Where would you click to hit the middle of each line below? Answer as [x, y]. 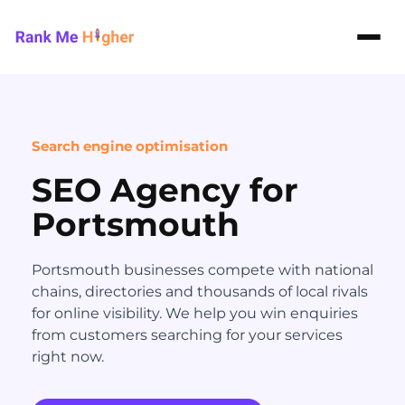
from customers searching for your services [187, 335]
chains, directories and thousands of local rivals [200, 292]
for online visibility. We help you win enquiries [195, 313]
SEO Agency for [165, 190]
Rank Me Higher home [96, 46]
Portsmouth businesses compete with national [202, 270]
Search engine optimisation [130, 146]
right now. [68, 357]
